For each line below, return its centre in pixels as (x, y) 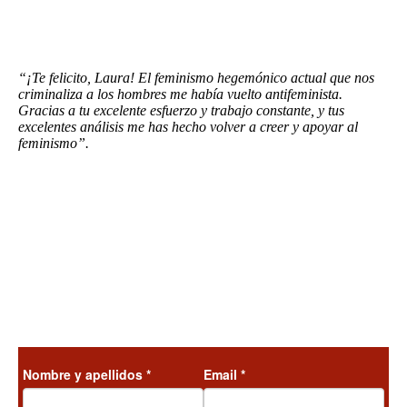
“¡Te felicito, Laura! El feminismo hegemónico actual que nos (196, 78)
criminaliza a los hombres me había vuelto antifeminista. (180, 94)
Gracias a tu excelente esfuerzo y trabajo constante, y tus (181, 110)
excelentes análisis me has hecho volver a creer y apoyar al (188, 127)
